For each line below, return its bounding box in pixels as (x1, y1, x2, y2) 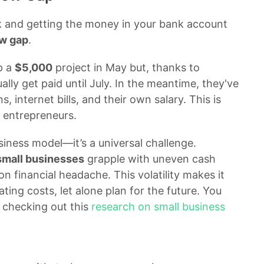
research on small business (91, 200, 225, 213)
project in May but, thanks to (52, 61, 200, 74)
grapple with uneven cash (84, 153, 216, 166)
